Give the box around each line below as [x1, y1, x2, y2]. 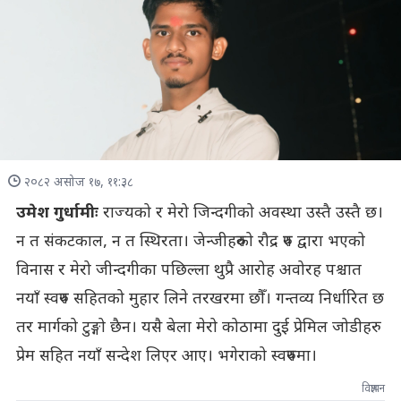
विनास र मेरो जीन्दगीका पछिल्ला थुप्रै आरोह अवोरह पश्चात [15, 260, 362, 281]
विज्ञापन [362, 381, 386, 397]
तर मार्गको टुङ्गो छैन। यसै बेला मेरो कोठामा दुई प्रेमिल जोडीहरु [15, 317, 371, 338]
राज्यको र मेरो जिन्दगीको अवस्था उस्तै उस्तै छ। [98, 202, 383, 224]
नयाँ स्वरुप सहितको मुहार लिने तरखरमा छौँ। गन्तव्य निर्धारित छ [15, 288, 384, 310]
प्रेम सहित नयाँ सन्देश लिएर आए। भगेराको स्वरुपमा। [15, 346, 317, 367]
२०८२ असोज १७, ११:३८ [23, 174, 133, 192]
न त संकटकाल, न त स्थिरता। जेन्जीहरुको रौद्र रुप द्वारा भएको [15, 231, 365, 252]
